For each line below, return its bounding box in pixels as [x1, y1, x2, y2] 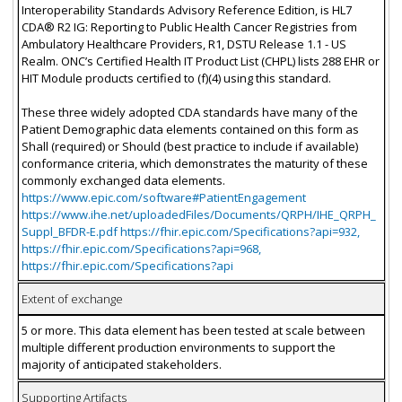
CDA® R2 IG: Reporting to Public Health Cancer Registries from [21, 18, 357, 35]
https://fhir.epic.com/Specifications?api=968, [21, 240, 261, 257]
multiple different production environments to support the [21, 338, 336, 355]
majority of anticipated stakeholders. [21, 355, 222, 372]
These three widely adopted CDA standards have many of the [21, 103, 358, 120]
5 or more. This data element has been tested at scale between [21, 321, 365, 338]
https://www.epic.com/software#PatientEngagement [21, 188, 306, 205]
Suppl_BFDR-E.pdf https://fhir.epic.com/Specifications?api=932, [21, 223, 360, 240]
